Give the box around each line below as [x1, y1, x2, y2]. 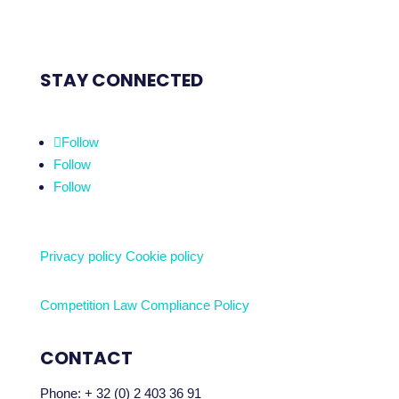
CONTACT [39, 346, 133, 371]
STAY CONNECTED [39, 68, 203, 94]
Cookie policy [125, 248, 204, 265]
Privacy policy [39, 248, 122, 265]
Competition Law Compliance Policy [39, 297, 249, 313]
